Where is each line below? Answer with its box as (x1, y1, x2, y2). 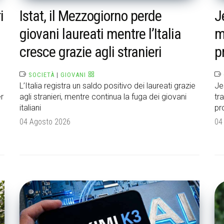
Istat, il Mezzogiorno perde (19, 7, 161, 25)
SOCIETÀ (28, 71, 54, 79)
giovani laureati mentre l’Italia (19, 25, 181, 43)
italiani (19, 103, 41, 113)
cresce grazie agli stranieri (19, 43, 161, 61)
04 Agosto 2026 (19, 117, 70, 127)
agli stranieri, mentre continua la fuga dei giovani (19, 92, 186, 102)
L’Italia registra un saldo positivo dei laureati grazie (19, 81, 195, 91)
